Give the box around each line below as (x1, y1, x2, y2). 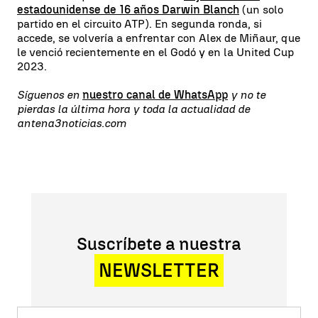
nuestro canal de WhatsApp (82, 87, 228, 102)
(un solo (239, 2, 283, 16)
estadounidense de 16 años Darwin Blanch (17, 2, 239, 16)
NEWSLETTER (99, 258, 219, 282)
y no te (228, 87, 265, 102)
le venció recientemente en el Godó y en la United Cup (17, 45, 294, 59)
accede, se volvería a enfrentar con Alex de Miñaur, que (17, 31, 300, 45)
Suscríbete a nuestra (77, 233, 241, 254)
